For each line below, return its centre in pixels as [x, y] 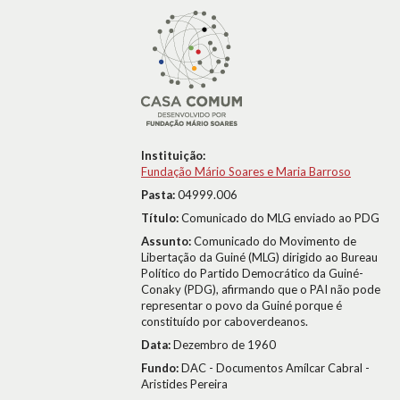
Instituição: [173, 155]
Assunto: [167, 241]
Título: [161, 218]
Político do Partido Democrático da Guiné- [252, 273]
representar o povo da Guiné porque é [242, 305]
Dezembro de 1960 [225, 345]
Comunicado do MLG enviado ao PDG [280, 218]
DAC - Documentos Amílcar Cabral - [275, 368]
